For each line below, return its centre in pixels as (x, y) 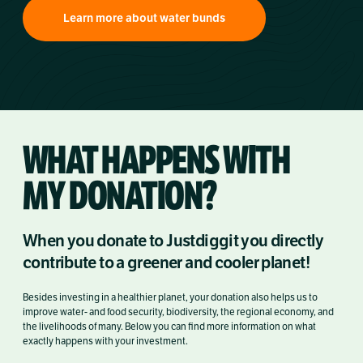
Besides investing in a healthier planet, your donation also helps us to (170, 298)
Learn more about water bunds (144, 19)
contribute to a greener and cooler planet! (166, 263)
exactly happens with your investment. (105, 342)
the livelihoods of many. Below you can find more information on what (169, 327)
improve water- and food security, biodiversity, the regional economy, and (178, 312)
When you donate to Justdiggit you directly (173, 241)
